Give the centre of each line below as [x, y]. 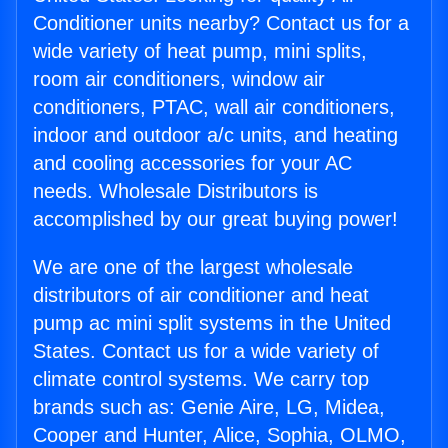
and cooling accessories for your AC [192, 163]
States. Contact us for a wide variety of [206, 351]
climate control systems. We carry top [201, 379]
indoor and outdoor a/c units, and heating [215, 135]
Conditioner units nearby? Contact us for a [221, 23]
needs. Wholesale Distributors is [175, 191]
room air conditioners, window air [179, 79]
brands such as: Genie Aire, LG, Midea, [209, 407]
